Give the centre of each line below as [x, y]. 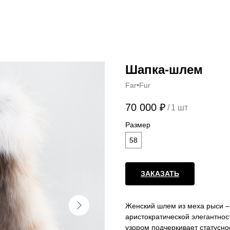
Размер [138, 125]
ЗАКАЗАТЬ [160, 174]
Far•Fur [138, 85]
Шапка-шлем [164, 70]
